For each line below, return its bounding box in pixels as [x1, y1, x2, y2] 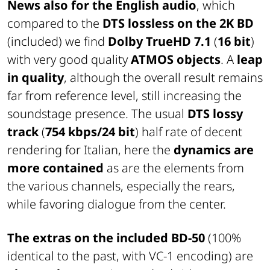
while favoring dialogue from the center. [7, 196, 226, 213]
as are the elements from [104, 160, 244, 177]
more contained [7, 160, 104, 177]
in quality [7, 69, 64, 86]
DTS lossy [187, 105, 243, 122]
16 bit [218, 33, 251, 50]
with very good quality [7, 51, 131, 68]
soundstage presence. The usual [7, 105, 187, 122]
